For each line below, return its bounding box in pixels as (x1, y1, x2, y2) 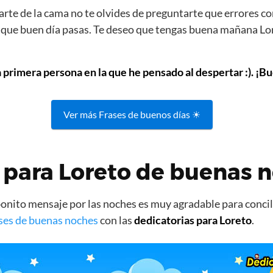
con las (98, 213, 134, 227)
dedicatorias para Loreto (134, 213, 252, 227)
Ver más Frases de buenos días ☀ (63, 108, 200, 120)
